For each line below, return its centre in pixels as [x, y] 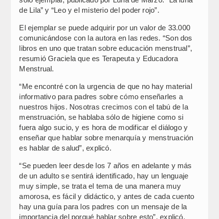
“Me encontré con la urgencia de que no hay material [106, 86]
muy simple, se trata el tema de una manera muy [100, 186]
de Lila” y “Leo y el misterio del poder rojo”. [89, 10]
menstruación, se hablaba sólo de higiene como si [101, 117]
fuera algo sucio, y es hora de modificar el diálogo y [104, 127]
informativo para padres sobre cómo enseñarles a [101, 96]
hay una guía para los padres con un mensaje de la [103, 206]
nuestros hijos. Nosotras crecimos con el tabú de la [104, 107]
